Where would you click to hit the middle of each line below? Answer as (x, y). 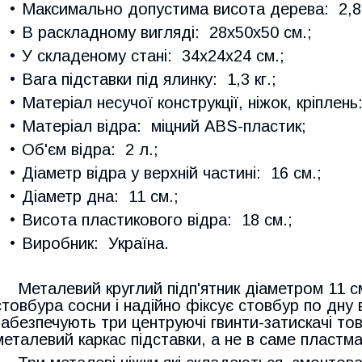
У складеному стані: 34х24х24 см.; (153, 56)
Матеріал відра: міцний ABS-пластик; (164, 126)
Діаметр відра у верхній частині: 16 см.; (172, 173)
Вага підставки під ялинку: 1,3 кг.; (149, 80)
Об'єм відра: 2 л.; (90, 150)
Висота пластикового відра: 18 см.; (157, 220)
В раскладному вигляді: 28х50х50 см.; (167, 33)
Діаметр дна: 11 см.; (100, 197)
